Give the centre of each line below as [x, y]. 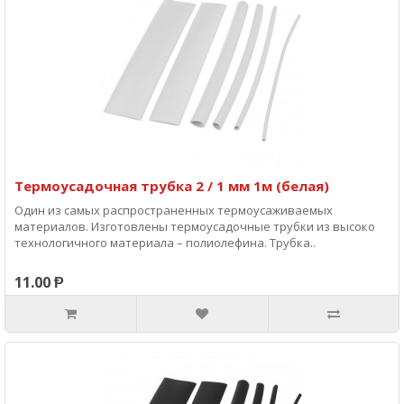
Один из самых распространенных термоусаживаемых [174, 210]
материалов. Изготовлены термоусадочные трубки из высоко [195, 226]
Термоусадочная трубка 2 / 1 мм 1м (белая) [172, 186]
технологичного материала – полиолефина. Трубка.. [165, 243]
